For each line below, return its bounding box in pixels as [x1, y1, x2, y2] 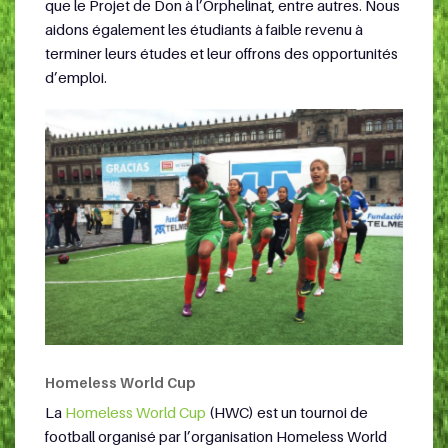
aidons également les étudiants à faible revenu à [45, 19, 363, 38]
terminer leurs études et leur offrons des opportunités [45, 43, 398, 62]
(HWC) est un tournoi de [206, 403, 368, 422]
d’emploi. [45, 67, 107, 86]
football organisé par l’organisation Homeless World [45, 427, 387, 446]
